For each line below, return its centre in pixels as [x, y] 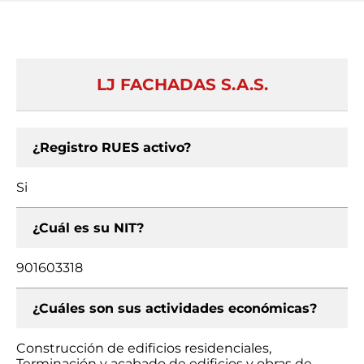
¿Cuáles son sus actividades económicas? [175, 308]
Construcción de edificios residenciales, [144, 348]
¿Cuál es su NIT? [88, 228]
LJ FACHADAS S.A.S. [182, 84]
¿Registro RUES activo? [112, 147]
